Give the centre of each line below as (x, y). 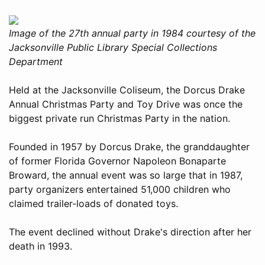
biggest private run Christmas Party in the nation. (119, 118)
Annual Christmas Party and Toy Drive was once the (126, 104)
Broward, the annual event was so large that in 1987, (126, 175)
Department (36, 61)
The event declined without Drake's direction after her (130, 232)
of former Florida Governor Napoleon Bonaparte (117, 161)
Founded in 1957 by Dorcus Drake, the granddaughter (129, 146)
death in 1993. (41, 246)
